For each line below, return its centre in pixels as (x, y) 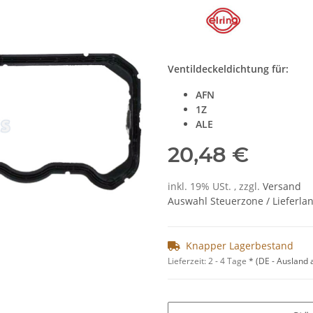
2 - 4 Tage (228, 261)
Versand (282, 186)
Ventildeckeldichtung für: (228, 68)
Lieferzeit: (188, 261)
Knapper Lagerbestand (240, 246)
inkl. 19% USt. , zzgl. (215, 186)
